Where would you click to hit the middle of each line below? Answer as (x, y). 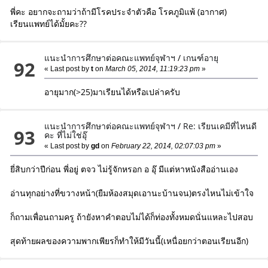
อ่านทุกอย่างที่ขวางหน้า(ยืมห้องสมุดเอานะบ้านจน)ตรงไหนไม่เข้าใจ (132, 193)
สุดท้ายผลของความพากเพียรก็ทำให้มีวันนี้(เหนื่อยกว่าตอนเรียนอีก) (129, 241)
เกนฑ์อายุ (201, 58)
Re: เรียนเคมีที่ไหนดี (220, 126)
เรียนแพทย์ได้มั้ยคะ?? (48, 24)
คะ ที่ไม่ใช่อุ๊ (66, 135)
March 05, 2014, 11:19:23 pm (152, 69)
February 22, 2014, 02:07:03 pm (163, 146)
